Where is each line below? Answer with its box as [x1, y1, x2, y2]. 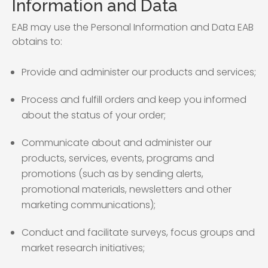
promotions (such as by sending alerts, [22, 167, 203, 181]
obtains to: [12, 35, 62, 48]
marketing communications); [22, 198, 156, 212]
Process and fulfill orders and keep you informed [22, 93, 246, 106]
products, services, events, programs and [22, 151, 214, 165]
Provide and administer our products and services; [22, 65, 256, 79]
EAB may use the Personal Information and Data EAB [12, 20, 254, 34]
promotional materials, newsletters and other [22, 182, 232, 196]
